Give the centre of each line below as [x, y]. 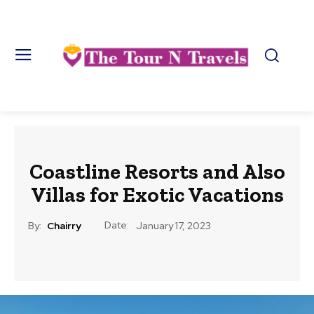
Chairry [64, 226]
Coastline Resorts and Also [157, 171]
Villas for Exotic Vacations [157, 194]
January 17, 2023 [173, 226]
